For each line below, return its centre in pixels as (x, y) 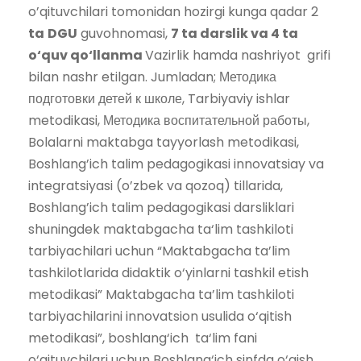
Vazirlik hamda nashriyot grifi (238, 55)
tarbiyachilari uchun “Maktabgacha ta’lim (159, 251)
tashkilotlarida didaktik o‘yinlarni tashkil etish (168, 272)
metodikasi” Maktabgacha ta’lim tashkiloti (161, 294)
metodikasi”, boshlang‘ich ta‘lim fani (143, 338)
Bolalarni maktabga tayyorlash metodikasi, (164, 142)
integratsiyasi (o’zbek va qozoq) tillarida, (156, 185)
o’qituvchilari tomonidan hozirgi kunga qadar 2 (173, 11)
